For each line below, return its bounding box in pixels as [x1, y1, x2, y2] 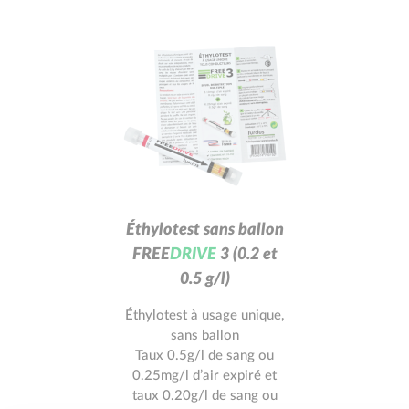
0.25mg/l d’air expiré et [132, 368, 277, 383]
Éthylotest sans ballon [125, 221, 284, 238]
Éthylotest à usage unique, [125, 308, 284, 322]
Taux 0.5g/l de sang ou [135, 348, 274, 362]
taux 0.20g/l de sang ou [131, 388, 278, 403]
